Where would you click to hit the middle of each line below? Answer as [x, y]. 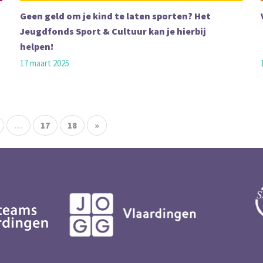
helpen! [37, 46]
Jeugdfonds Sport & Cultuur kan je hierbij [113, 31]
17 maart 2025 [45, 63]
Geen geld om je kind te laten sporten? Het [115, 16]
